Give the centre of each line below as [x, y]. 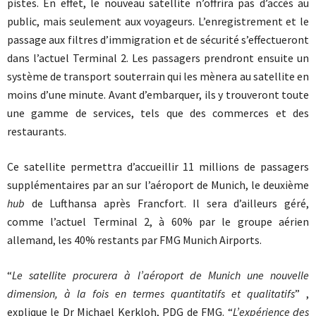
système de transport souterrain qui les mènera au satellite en [158, 76]
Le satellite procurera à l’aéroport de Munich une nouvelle [160, 275]
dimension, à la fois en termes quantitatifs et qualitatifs [151, 293]
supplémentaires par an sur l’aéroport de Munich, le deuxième [158, 185]
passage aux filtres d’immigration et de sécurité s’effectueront [158, 39]
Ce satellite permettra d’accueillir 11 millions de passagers [158, 166]
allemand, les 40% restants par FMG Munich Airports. [134, 240]
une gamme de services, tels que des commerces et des [158, 113]
